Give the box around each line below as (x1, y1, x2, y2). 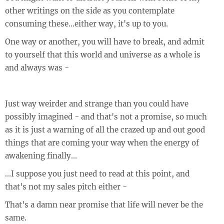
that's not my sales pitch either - (5, 182, 127, 191)
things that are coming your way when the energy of (5, 138, 199, 147)
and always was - (5, 63, 69, 72)
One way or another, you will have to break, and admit (5, 37, 204, 46)
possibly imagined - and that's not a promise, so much (5, 112, 207, 121)
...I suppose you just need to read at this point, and (5, 169, 189, 178)
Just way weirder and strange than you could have (5, 99, 188, 108)
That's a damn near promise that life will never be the (5, 200, 203, 209)
